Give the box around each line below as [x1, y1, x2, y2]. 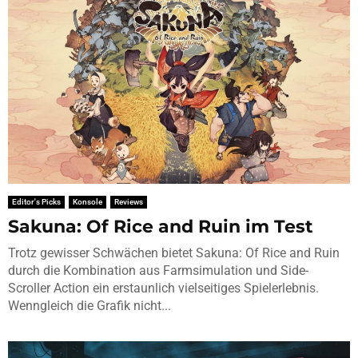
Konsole [73, 197, 102, 206]
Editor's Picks [12, 197, 61, 206]
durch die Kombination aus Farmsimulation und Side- [8, 262, 308, 278]
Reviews [114, 197, 143, 206]
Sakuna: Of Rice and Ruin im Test [8, 215, 313, 237]
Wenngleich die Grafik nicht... [8, 297, 171, 313]
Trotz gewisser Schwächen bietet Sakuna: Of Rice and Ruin [8, 245, 340, 261]
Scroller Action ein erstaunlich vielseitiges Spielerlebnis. [8, 280, 319, 296]
